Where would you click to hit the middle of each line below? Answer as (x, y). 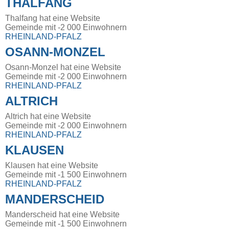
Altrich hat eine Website (48, 117)
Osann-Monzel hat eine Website (63, 67)
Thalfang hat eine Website (53, 18)
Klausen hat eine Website (52, 166)
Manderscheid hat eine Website (62, 215)
